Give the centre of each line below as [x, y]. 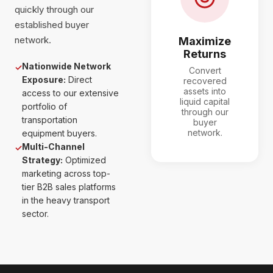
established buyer [52, 25]
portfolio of [44, 106]
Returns [205, 54]
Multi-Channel [53, 147]
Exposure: [44, 80]
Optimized [84, 160]
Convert [205, 70]
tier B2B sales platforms [69, 187]
